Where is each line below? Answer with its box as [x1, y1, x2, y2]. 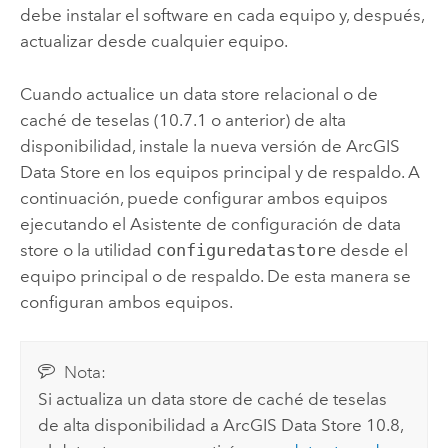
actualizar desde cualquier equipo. [19, 31, 288, 52]
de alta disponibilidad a [38, 415, 224, 436]
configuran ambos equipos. [19, 291, 233, 312]
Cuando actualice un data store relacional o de [19, 83, 378, 104]
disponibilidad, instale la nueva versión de [19, 135, 346, 156]
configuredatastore [155, 239, 336, 260]
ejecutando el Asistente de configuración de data [19, 213, 401, 234]
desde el [335, 239, 408, 260]
